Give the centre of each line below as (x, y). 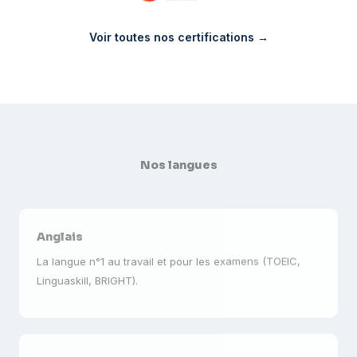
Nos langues (178, 165)
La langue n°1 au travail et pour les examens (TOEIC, (169, 250)
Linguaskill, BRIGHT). (87, 269)
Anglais (60, 226)
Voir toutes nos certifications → (178, 37)
